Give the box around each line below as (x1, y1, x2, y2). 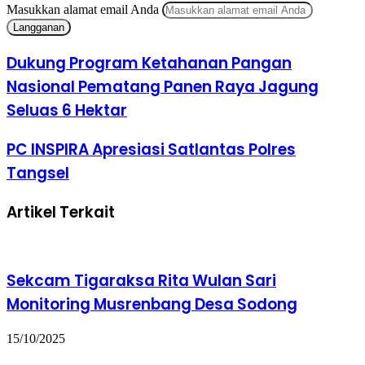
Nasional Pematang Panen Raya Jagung (7, 76, 319, 99)
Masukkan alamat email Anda (7, 2, 159, 17)
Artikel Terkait (7, 200, 115, 223)
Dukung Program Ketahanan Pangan (7, 52, 292, 75)
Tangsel (7, 161, 69, 184)
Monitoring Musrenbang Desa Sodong (7, 293, 297, 316)
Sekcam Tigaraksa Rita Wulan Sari (7, 270, 276, 292)
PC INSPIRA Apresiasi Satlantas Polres (7, 138, 296, 161)
